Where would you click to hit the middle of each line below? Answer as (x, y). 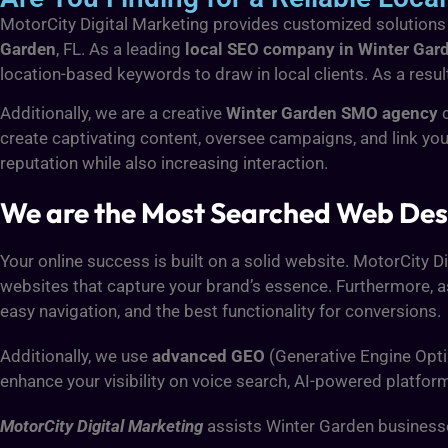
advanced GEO (208, 356)
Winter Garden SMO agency (332, 113)
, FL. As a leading (120, 48)
